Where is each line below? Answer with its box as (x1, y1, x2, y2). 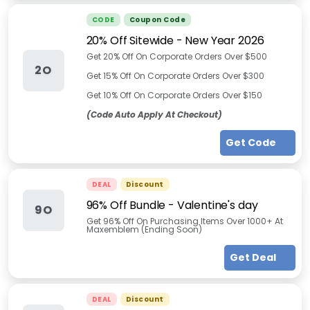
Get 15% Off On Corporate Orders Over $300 (86, 70, 264, 82)
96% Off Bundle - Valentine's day (86, 197, 258, 213)
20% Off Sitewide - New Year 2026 (86, 33, 264, 48)
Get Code (225, 136, 278, 149)
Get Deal (229, 250, 278, 264)
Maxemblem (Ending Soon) (86, 224, 202, 235)
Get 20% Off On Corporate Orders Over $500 (86, 51, 267, 62)
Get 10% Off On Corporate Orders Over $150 (86, 89, 262, 101)
